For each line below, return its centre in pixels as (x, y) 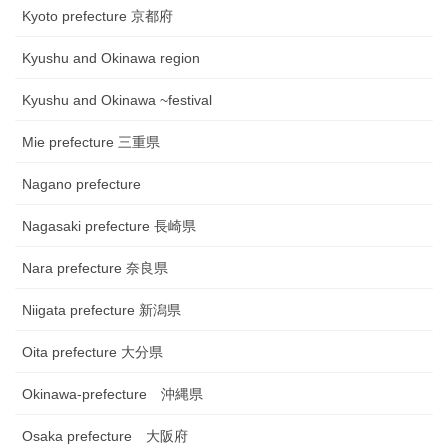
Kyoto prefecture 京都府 (97, 16)
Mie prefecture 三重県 (91, 142)
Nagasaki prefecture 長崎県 (109, 226)
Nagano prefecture (81, 184)
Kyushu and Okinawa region (111, 58)
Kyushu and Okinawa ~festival (117, 100)
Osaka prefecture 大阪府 (105, 436)
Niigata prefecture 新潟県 (101, 310)
